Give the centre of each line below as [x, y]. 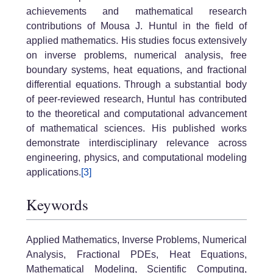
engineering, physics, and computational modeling [136, 157]
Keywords [57, 205]
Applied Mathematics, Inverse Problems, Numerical [136, 240]
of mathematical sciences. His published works [136, 128]
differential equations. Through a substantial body [136, 84]
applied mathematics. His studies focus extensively [136, 40]
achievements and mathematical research [136, 11]
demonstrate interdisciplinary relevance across [136, 143]
